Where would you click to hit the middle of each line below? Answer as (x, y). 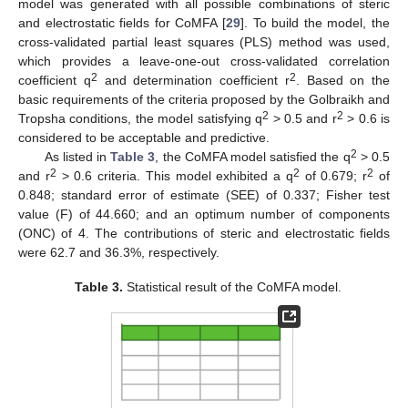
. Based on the (342, 80)
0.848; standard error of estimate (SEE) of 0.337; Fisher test (204, 194)
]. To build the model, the (315, 22)
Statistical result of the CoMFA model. (232, 286)
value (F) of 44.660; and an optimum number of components (204, 214)
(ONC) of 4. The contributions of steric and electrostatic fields (204, 233)
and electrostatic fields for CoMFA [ (122, 22)
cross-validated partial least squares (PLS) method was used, (204, 41)
